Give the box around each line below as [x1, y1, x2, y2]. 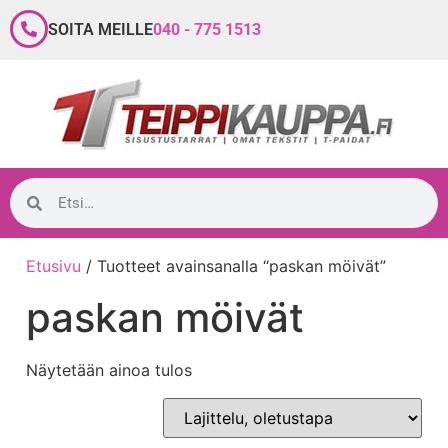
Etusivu [26, 256, 81, 276]
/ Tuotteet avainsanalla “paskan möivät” [81, 256, 386, 276]
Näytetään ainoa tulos [26, 360, 192, 380]
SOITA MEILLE [48, 20, 153, 39]
